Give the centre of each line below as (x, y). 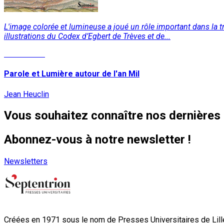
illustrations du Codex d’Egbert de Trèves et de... (87, 36)
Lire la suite (24, 53)
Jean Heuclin (26, 94)
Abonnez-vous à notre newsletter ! (97, 140)
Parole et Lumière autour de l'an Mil (72, 74)
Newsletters (26, 161)
